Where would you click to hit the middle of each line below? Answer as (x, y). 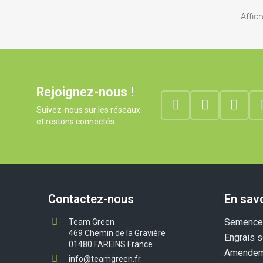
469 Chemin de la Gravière (117, 233)
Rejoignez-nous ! (85, 92)
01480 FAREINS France (111, 244)
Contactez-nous (91, 199)
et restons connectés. (76, 121)
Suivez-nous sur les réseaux (88, 109)
